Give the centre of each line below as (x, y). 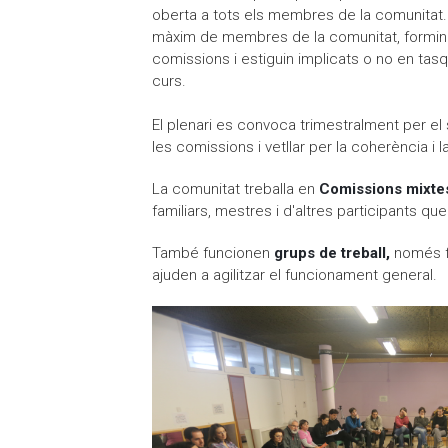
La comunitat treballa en (235, 189)
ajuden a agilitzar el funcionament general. (294, 275)
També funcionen (213, 253)
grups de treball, (332, 253)
